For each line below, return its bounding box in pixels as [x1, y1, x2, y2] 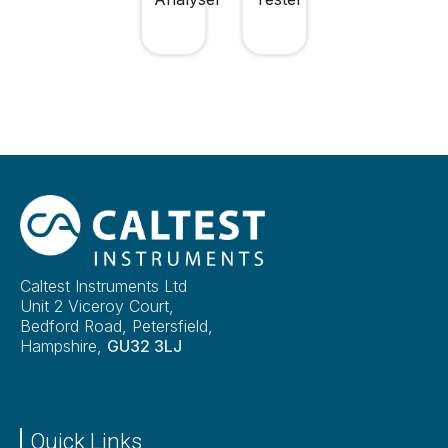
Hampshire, [20, 335, 107, 356]
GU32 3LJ [107, 335, 182, 356]
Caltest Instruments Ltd [20, 275, 187, 296]
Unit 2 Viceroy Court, [20, 295, 174, 316]
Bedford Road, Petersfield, [20, 315, 213, 336]
